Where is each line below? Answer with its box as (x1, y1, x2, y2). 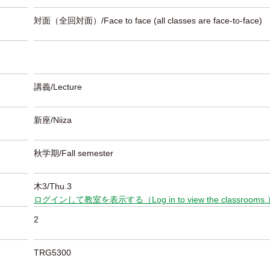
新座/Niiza (34, 115, 72, 125)
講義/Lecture (34, 82, 82, 92)
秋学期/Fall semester (34, 148, 113, 158)
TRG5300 (34, 248, 71, 257)
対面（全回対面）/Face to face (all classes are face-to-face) (34, 16, 262, 25)
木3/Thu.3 (34, 181, 72, 191)
